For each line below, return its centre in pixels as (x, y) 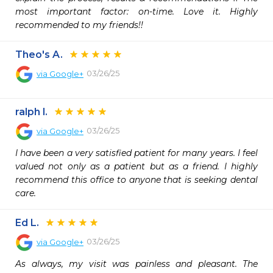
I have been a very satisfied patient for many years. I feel (136, 153)
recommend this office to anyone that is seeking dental (136, 180)
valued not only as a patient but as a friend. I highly (136, 166)
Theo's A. (39, 55)
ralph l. (31, 112)
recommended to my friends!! (79, 25)
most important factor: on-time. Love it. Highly (136, 12)
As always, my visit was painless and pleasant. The (136, 264)
